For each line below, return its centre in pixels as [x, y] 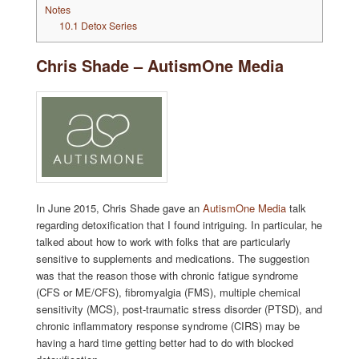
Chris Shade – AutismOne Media [159, 65]
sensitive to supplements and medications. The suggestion [172, 259]
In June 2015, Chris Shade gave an [119, 208]
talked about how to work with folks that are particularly [163, 242]
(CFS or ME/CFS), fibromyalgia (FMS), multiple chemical [168, 292]
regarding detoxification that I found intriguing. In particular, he [179, 225]
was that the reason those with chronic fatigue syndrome [167, 276]
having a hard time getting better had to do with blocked [164, 343]
